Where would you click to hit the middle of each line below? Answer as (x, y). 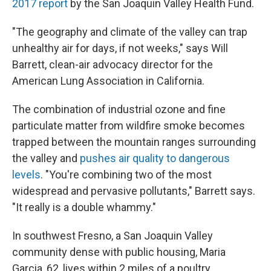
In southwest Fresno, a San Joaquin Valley (113, 236)
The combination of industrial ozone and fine (119, 109)
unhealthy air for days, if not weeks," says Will (120, 48)
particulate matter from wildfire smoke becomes (129, 126)
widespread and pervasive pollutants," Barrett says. (134, 191)
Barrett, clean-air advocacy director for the (113, 65)
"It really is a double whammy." (84, 207)
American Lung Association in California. (108, 81)
